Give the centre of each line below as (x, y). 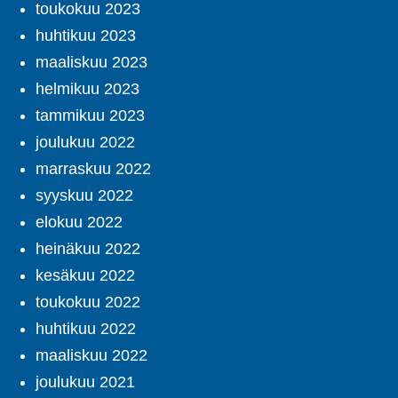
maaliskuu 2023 (92, 63)
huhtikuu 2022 (86, 329)
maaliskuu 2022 (92, 356)
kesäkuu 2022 (85, 276)
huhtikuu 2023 (86, 36)
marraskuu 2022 (93, 169)
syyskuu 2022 (84, 196)
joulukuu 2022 (85, 143)
